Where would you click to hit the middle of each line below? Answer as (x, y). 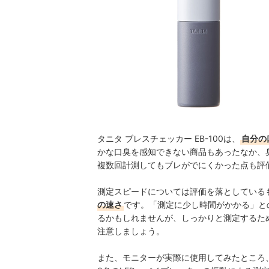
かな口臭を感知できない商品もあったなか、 (181, 152)
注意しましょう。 (131, 231)
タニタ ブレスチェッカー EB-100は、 (169, 138)
